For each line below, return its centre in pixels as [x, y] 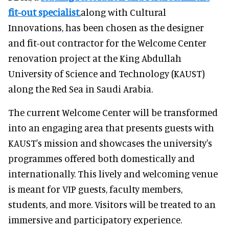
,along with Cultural [123, 12]
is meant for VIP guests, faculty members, [95, 189]
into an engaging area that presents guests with [111, 127]
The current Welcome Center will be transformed [113, 112]
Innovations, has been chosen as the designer [106, 27]
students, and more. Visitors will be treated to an [112, 204]
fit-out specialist [44, 12]
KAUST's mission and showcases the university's [110, 143]
